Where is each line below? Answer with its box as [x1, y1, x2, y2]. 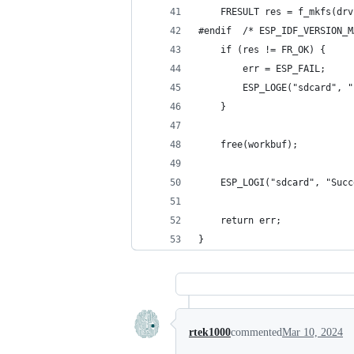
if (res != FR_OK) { [198, 44, 326, 55]
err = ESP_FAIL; [198, 63, 326, 74]
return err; [198, 215, 281, 226]
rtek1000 [189, 326, 231, 338]
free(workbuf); [198, 139, 298, 150]
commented [231, 326, 282, 338]
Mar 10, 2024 [282, 326, 343, 338]
